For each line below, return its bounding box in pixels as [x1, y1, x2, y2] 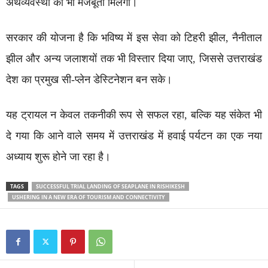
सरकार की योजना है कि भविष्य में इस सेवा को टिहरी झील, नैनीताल [6, 31, 262, 44]
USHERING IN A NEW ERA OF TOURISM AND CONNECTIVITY [12, 193, 165, 201]
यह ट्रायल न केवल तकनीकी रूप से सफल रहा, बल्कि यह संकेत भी [6, 108, 262, 121]
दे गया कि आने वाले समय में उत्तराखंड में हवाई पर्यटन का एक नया [6, 129, 262, 142]
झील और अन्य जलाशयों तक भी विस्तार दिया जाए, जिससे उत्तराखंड [6, 52, 262, 65]
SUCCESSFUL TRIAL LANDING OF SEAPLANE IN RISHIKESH [36, 182, 185, 190]
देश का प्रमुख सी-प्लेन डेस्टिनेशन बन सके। [6, 73, 172, 86]
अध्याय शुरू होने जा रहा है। [6, 150, 111, 163]
